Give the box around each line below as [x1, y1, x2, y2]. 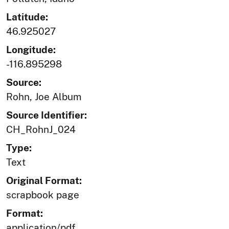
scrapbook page [6, 189, 79, 201]
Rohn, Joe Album [6, 91, 81, 103]
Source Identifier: [6, 109, 87, 121]
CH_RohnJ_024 [6, 124, 76, 135]
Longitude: [6, 44, 56, 56]
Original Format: [6, 175, 82, 187]
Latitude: [6, 11, 48, 23]
